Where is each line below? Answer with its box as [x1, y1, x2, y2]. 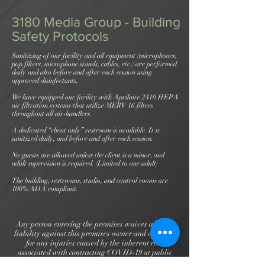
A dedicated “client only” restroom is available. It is [12, 126, 160, 134]
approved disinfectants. [12, 76, 78, 85]
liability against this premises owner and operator [14, 229, 175, 238]
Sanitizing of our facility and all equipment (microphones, [12, 51, 177, 60]
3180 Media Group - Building [12, 15, 180, 29]
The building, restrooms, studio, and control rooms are [12, 176, 168, 185]
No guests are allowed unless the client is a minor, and [12, 151, 164, 159]
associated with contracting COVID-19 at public [17, 248, 172, 257]
